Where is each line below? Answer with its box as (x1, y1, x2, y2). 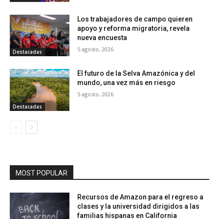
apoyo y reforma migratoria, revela (77, 24, 190, 32)
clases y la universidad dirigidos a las (77, 202, 200, 210)
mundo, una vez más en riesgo (77, 79, 176, 87)
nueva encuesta (77, 33, 128, 42)
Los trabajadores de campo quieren (77, 15, 193, 23)
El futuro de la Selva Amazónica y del (77, 69, 196, 78)
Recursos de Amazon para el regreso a (77, 193, 204, 201)
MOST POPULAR (16, 169, 67, 177)
